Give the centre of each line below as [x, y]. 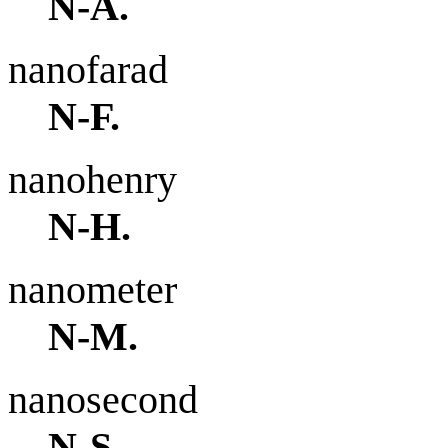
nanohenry [92, 179]
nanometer [92, 289]
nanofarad [88, 69]
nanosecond [103, 399]
